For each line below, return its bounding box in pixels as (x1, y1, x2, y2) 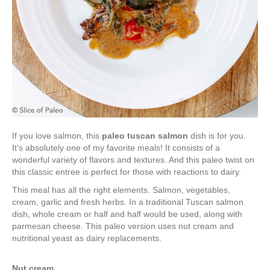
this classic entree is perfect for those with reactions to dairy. (12, 167, 241, 177)
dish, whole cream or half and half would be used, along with (12, 209, 242, 219)
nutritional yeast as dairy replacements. (12, 233, 162, 243)
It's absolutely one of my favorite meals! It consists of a (12, 143, 220, 153)
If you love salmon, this (12, 131, 102, 141)
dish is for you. (188, 131, 246, 141)
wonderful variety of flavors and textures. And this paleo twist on (12, 155, 254, 165)
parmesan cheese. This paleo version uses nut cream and (12, 221, 234, 231)
